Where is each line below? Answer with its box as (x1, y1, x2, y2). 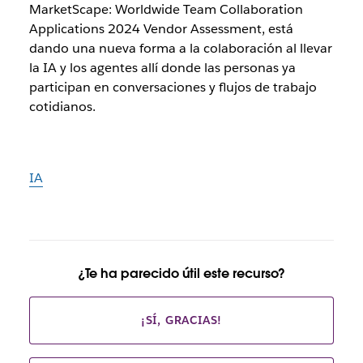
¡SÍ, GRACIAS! (140, 313, 223, 328)
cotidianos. (28, 98, 96, 115)
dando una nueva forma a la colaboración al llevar (28, 40, 332, 57)
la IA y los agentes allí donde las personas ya (28, 59, 296, 76)
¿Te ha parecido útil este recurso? (77, 265, 286, 283)
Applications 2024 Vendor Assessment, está (28, 20, 293, 37)
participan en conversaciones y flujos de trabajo (28, 79, 317, 96)
